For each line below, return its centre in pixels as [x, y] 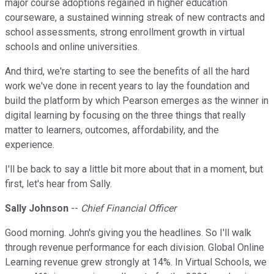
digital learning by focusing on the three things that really [125, 116]
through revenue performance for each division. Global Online [135, 248]
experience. [30, 145]
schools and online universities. [72, 47]
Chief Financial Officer [128, 209]
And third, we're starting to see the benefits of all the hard [127, 72]
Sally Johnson [37, 209]
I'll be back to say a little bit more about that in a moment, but [134, 169]
